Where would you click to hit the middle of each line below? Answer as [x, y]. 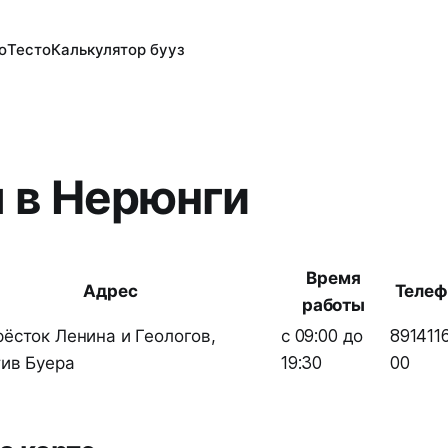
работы [333, 305]
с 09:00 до [322, 336]
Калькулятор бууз [118, 49]
